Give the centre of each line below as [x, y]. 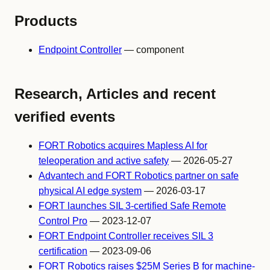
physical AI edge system [90, 191]
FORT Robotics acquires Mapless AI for [123, 146]
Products [46, 21]
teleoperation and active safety [104, 161]
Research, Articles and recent [115, 94]
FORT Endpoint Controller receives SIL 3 [126, 236]
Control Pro [63, 221]
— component [153, 50]
